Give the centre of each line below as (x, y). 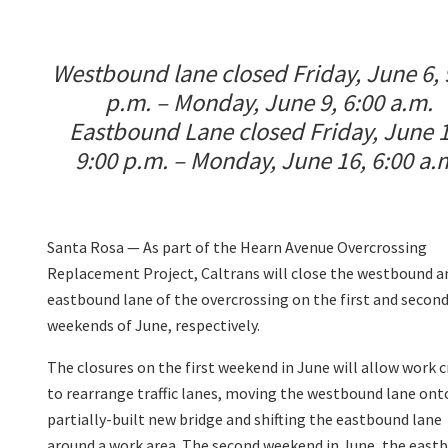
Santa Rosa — (93, 247)
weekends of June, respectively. (153, 325)
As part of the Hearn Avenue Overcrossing (283, 247)
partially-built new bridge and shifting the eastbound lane (244, 419)
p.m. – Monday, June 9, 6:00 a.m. (268, 103)
